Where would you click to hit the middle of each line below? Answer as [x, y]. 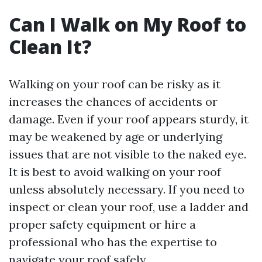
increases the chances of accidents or [113, 101]
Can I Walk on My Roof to [127, 24]
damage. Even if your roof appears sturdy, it [129, 119]
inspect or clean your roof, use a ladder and [129, 207]
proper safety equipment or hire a [102, 224]
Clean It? [50, 46]
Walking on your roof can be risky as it [115, 84]
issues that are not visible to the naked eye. [127, 154]
